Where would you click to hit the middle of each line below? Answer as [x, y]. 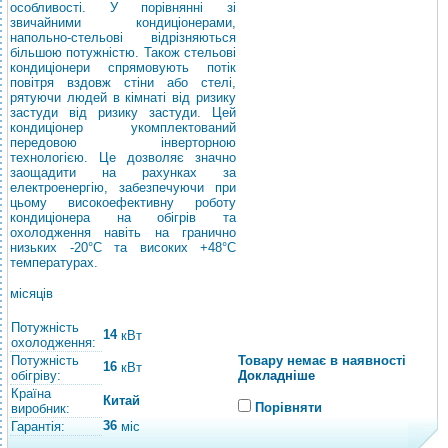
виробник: [40, 408]
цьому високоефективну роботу [123, 202]
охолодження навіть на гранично [123, 232]
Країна [31, 393]
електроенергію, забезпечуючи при [123, 187]
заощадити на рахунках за [123, 172]
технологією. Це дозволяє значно [123, 157]
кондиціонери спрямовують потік [123, 67]
